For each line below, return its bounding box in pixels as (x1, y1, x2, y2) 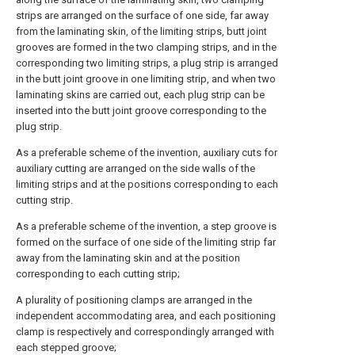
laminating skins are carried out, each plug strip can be (16, 89, 265, 101)
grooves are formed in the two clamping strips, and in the (16, 41, 277, 53)
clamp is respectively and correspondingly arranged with (16, 326, 274, 338)
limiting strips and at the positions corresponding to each (16, 178, 278, 190)
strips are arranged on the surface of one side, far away (16, 10, 269, 21)
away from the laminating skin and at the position (16, 252, 240, 264)
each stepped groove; (16, 342, 116, 353)
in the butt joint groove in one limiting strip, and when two (16, 73, 276, 85)
